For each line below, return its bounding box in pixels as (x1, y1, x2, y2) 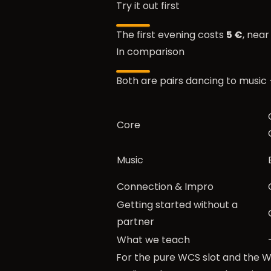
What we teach (117, 233, 190, 247)
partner (117, 215, 154, 229)
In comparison (116, 45, 184, 59)
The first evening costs (116, 28, 226, 42)
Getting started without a (117, 198, 238, 212)
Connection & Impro (117, 180, 214, 194)
